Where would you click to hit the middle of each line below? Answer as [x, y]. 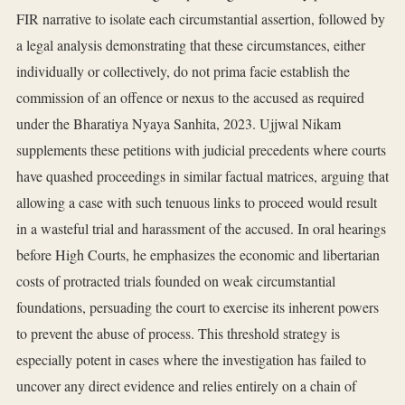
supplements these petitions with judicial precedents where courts [201, 150]
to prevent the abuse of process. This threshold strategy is [178, 334]
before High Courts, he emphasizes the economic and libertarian [198, 255]
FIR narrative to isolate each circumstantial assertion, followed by [201, 19]
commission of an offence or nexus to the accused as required [190, 98]
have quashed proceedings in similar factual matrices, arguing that [202, 176]
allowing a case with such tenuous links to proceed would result [197, 202]
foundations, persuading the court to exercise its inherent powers [198, 307]
